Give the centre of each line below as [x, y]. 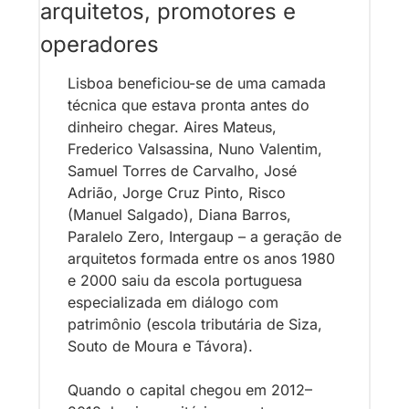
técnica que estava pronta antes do [189, 105]
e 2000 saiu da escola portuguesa [185, 280]
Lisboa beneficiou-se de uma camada [197, 83]
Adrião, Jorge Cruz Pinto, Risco [177, 192]
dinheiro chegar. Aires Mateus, [172, 126]
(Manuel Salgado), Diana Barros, [179, 214]
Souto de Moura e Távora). [163, 346]
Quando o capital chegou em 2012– [190, 389]
